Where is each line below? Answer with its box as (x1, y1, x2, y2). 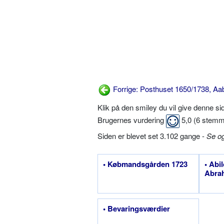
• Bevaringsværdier (103, 203, 170, 214)
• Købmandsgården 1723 (103, 158, 187, 170)
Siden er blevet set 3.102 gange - (97, 130, 206, 141)
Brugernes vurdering (97, 114, 166, 125)
